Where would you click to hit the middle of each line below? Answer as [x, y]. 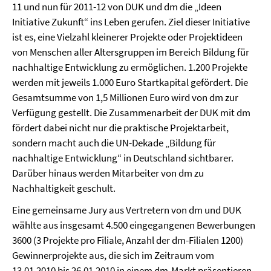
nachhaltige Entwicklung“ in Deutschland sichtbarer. [123, 158]
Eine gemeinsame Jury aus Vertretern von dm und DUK [127, 210]
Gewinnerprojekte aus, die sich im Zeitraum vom [113, 255]
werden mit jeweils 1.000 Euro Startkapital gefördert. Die [130, 82]
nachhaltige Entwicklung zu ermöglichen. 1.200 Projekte [130, 67]
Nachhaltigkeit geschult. [64, 188]
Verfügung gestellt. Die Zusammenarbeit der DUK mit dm [131, 113]
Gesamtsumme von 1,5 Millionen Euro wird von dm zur [125, 97]
